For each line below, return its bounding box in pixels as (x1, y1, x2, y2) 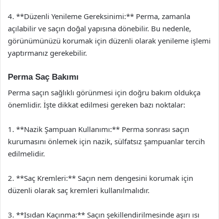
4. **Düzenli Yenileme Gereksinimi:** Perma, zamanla (8, 11, 190, 21)
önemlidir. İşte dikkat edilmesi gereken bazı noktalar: (8, 100, 185, 109)
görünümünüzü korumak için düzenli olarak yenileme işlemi (8, 35, 211, 45)
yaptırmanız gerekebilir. (8, 47, 87, 58)
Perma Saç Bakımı (8, 72, 79, 82)
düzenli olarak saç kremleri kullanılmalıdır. (8, 185, 150, 195)
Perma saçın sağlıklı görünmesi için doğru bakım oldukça (8, 88, 200, 97)
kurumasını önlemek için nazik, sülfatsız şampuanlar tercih (8, 136, 205, 146)
